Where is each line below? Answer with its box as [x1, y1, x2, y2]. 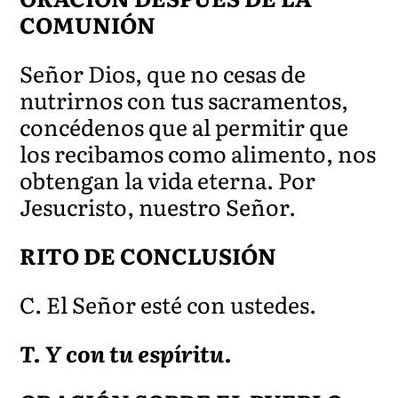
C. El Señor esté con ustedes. [20, 287, 317, 321]
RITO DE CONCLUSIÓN [20, 238, 277, 272]
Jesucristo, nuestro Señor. [20, 189, 297, 223]
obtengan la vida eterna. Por [20, 163, 316, 196]
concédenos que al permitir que [20, 109, 349, 143]
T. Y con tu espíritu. [20, 336, 233, 370]
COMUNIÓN [20, 7, 156, 41]
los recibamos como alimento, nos [20, 136, 377, 170]
